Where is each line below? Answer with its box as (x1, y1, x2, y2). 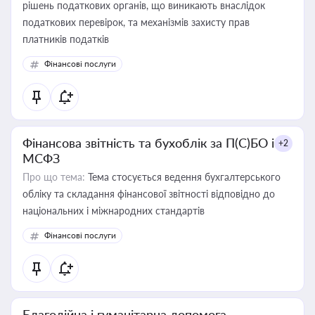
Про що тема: (22, 171, 85, 183)
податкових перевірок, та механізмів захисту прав (22, 16, 250, 28)
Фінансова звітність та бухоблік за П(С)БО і (22, 135, 274, 150)
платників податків (22, 33, 109, 45)
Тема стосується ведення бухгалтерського (85, 171, 281, 183)
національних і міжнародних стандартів (22, 205, 205, 217)
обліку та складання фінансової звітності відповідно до (22, 188, 275, 200)
